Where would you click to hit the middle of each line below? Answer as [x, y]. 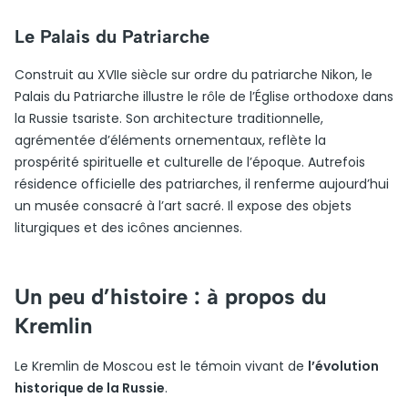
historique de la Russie [90, 388]
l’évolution [343, 366]
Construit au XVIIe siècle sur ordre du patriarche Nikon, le [194, 75]
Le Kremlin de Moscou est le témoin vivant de [161, 366]
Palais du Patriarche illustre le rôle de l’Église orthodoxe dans [204, 97]
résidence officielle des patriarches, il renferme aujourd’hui [202, 184]
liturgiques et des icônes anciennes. [128, 228]
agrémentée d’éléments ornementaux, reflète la [170, 140]
